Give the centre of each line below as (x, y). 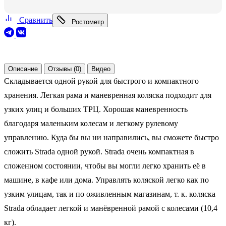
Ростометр (88, 22)
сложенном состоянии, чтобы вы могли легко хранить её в (105, 165)
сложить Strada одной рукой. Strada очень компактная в (99, 151)
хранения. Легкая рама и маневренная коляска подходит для (108, 95)
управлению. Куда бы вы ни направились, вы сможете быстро (111, 137)
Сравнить (35, 20)
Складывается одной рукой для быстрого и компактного (101, 81)
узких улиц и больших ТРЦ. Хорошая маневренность (96, 109)
